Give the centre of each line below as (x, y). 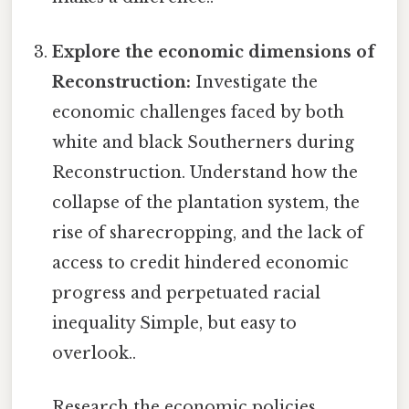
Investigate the (255, 82)
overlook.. (94, 353)
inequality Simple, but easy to (175, 323)
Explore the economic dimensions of (214, 52)
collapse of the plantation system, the (206, 202)
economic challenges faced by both (199, 112)
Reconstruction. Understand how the (205, 172)
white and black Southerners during (204, 142)
